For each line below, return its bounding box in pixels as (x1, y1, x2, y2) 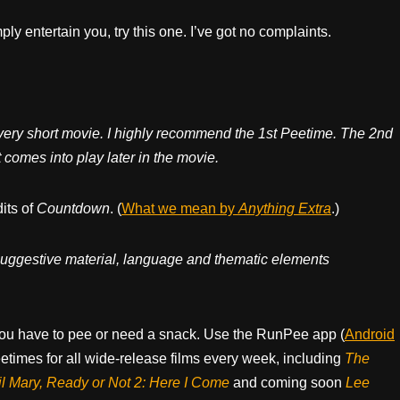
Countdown (37, 200, 110, 216)
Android (345, 326, 395, 342)
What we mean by (121, 200, 238, 216)
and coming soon (233, 374, 346, 390)
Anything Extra (238, 200, 331, 216)
